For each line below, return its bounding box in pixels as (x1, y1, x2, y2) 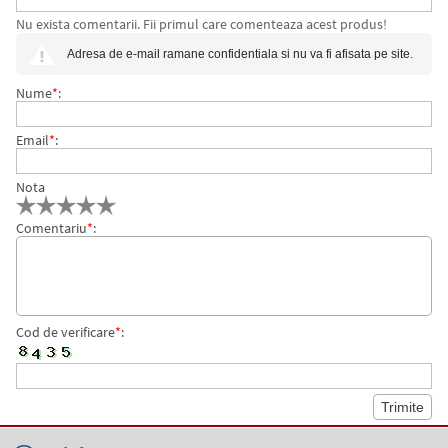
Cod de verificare (15, 323, 115, 341)
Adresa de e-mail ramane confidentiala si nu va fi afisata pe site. (66, 47, 413, 61)
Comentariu (15, 219, 87, 237)
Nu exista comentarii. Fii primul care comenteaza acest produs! (15, 16, 387, 33)
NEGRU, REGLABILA (41, 26, 170, 46)
